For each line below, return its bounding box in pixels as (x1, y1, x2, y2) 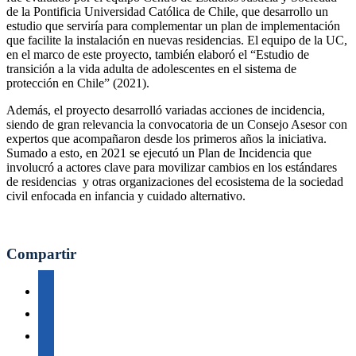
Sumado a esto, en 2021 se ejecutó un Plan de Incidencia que (6, 146, 311, 161)
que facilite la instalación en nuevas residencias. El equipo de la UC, (6, 33, 347, 48)
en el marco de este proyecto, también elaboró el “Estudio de (6, 48, 309, 62)
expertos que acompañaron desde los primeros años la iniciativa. (6, 132, 327, 146)
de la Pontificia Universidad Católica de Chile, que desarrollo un (6, 5, 328, 19)
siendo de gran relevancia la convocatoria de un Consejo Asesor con (6, 118, 347, 132)
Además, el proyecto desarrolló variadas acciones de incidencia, (6, 103, 325, 118)
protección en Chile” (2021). (6, 76, 149, 91)
